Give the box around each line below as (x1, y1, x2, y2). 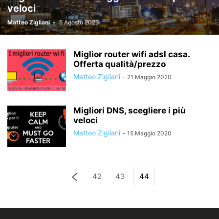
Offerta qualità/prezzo (73, 59, 166, 69)
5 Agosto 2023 (59, 19, 99, 26)
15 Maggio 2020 (127, 130, 172, 137)
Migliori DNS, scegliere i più (73, 106, 186, 115)
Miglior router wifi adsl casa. (73, 49, 190, 59)
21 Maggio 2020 (127, 73, 172, 81)
